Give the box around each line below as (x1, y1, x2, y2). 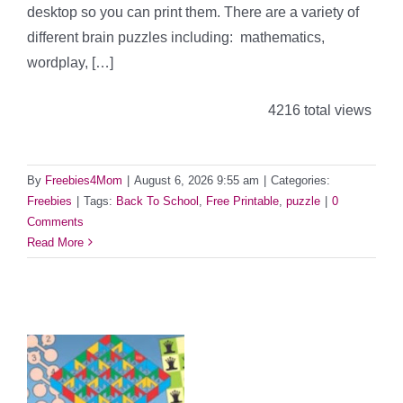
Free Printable (206, 193, 279, 208)
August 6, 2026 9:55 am (134, 173, 259, 187)
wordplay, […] (27, 55, 113, 70)
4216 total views (264, 103, 372, 118)
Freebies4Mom (45, 173, 122, 187)
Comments (27, 214, 84, 228)
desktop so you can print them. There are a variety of (27, 4, 359, 20)
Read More (27, 235, 84, 249)
